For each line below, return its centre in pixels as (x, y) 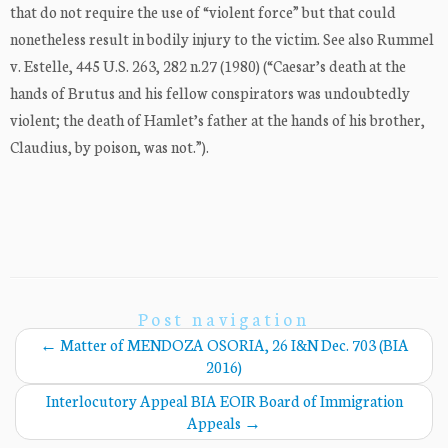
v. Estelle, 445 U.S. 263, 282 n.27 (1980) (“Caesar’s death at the (208, 66)
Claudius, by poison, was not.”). (109, 147)
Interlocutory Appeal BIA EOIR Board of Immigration (224, 401)
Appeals (215, 423)
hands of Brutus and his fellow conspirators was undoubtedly (210, 93)
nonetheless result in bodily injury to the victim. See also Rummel (222, 39)
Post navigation (224, 319)
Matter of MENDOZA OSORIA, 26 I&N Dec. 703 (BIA (232, 345)
